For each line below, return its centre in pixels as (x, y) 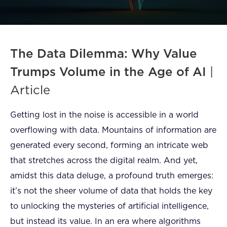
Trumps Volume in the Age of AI (108, 72)
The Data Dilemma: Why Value (104, 54)
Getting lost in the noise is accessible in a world (104, 115)
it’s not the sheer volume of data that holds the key (111, 191)
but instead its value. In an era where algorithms (105, 221)
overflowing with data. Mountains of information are (113, 130)
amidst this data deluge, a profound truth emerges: (112, 176)
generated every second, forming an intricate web (109, 145)
